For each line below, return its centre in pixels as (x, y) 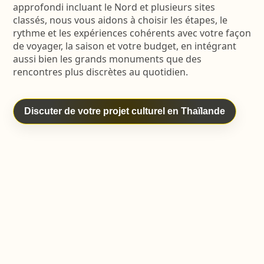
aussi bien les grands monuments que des (107, 59)
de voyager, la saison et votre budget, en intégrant (124, 46)
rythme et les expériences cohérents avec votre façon (132, 33)
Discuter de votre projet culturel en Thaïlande (124, 111)
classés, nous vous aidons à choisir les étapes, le (120, 20)
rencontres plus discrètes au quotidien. (100, 72)
